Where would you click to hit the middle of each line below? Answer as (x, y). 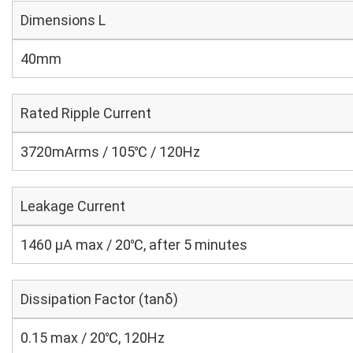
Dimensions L (63, 20)
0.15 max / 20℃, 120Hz (93, 338)
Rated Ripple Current (86, 113)
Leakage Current (73, 206)
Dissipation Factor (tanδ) (99, 299)
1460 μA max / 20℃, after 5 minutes (134, 245)
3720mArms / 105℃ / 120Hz (110, 152)
